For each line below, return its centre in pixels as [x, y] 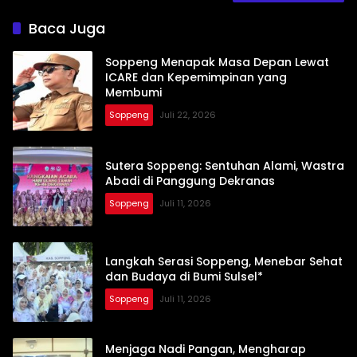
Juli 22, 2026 [188, 115]
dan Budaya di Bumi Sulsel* [184, 276]
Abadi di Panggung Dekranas [190, 180]
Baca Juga [67, 28]
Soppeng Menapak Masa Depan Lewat [217, 63]
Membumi [133, 93]
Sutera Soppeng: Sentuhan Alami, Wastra [225, 165]
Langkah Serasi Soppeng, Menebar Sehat [224, 261]
